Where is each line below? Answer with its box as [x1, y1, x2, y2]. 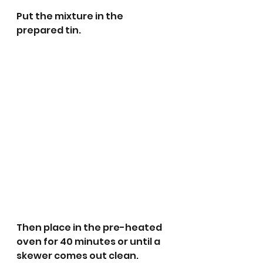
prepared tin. [16, 23, 81, 38]
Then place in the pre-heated [16, 221, 164, 235]
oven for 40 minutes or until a [16, 235, 162, 249]
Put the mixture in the [16, 9, 125, 23]
